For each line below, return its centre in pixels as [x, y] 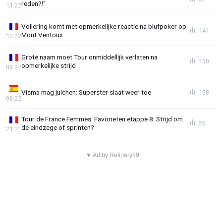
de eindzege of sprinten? [58, 128]
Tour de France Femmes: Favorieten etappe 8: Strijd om [102, 119]
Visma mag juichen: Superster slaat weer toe [86, 92]
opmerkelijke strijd [49, 66]
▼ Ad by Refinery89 [112, 155]
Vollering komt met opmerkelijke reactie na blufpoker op [104, 26]
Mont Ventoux [42, 34]
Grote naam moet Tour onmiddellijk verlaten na [89, 57]
